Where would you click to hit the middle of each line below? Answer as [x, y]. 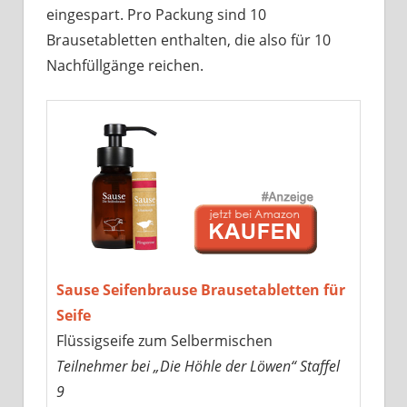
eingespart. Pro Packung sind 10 [156, 15]
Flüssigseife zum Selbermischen [164, 341]
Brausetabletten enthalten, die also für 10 [189, 40]
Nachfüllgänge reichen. [125, 66]
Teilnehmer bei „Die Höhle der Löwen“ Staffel [198, 367]
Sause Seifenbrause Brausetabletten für [200, 290]
